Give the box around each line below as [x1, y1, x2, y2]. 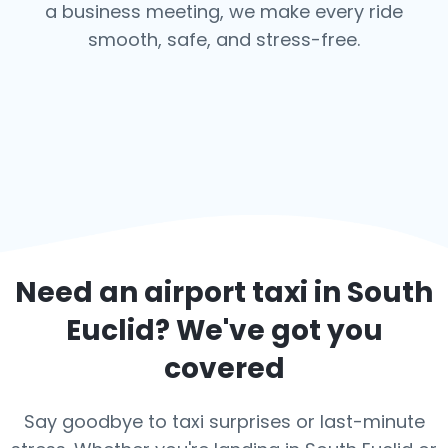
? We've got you [154, 311, 383, 350]
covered [163, 349, 285, 388]
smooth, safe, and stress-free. [88, 27, 360, 52]
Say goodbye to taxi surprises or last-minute [23, 409, 425, 434]
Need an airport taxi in [15, 273, 347, 312]
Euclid [65, 311, 155, 350]
